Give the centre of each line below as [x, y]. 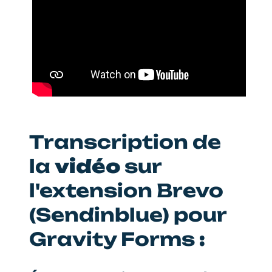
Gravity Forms [114, 239]
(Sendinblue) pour [128, 214]
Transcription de [125, 141]
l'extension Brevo [126, 190]
